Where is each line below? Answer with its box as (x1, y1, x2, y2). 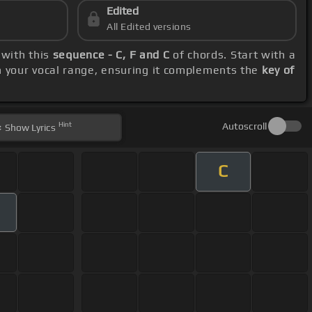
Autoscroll (221, 120, 267, 132)
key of (261, 63, 295, 77)
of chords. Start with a (169, 48, 296, 62)
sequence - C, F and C (52, 48, 170, 62)
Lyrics (29, 122, 56, 134)
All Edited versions (107, 21, 192, 33)
